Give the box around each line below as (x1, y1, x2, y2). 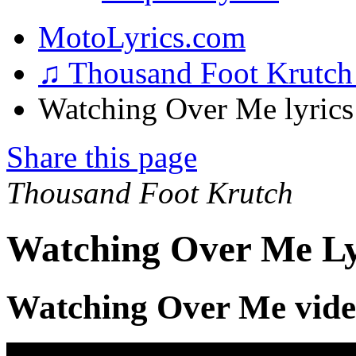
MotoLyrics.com (38, 20, 246, 54)
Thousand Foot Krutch (6, 176, 293, 210)
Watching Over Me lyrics (38, 91, 354, 126)
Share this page (6, 140, 197, 174)
